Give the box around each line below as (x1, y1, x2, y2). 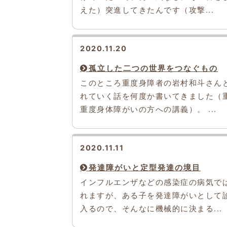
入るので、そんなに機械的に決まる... (80, 204, 222, 213)
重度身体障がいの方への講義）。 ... (80, 104, 217, 114)
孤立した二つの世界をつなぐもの (89, 63, 218, 73)
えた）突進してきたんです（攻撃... (80, 5, 214, 15)
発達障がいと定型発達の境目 (89, 163, 201, 172)
